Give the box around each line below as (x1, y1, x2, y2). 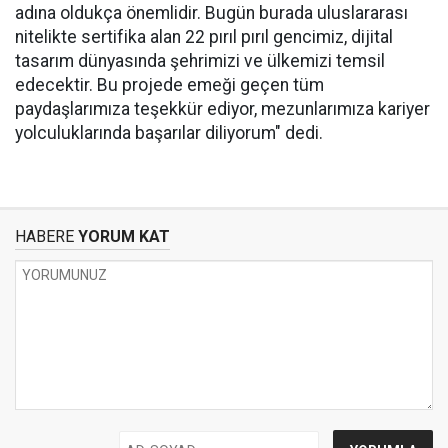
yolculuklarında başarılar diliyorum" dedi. (15, 123, 323, 144)
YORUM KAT (74, 227, 170, 247)
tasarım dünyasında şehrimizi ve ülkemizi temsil (15, 51, 385, 72)
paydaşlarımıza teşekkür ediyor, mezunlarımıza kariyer (15, 99, 430, 120)
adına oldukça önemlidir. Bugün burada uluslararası (15, 3, 408, 24)
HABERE (15, 227, 74, 247)
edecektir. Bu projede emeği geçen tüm (15, 75, 324, 96)
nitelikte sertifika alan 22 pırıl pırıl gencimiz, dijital (15, 27, 393, 48)
